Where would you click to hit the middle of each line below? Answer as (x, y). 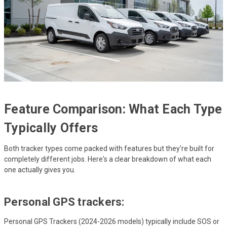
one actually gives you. (40, 170)
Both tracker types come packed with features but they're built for (109, 149)
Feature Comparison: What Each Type (113, 109)
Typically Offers (51, 128)
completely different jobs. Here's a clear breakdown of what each (108, 159)
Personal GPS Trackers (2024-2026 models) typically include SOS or (112, 222)
